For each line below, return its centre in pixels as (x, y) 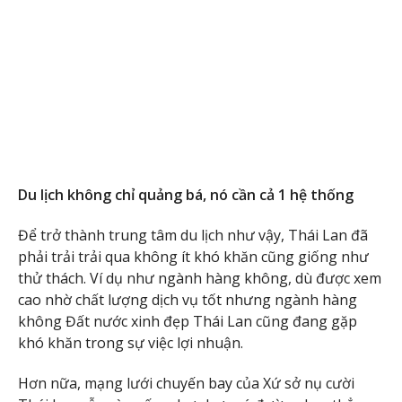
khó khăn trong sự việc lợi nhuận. (131, 342)
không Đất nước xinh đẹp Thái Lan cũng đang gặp (188, 321)
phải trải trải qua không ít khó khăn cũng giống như (193, 256)
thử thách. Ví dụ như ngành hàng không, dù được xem (200, 278)
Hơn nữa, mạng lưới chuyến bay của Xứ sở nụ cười (186, 383)
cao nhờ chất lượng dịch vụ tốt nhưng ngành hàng (188, 299)
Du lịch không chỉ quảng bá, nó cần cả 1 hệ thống (186, 194)
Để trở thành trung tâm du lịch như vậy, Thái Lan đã (193, 235)
